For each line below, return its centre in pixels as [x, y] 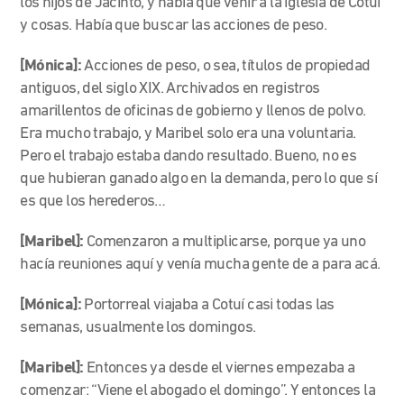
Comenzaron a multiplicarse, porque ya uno [226, 242]
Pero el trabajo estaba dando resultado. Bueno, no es [188, 156]
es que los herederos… [93, 201]
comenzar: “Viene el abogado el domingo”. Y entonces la [198, 390]
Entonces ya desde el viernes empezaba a [220, 368]
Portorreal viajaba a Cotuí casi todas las [209, 305]
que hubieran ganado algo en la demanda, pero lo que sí [199, 179]
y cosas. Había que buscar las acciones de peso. [174, 25]
